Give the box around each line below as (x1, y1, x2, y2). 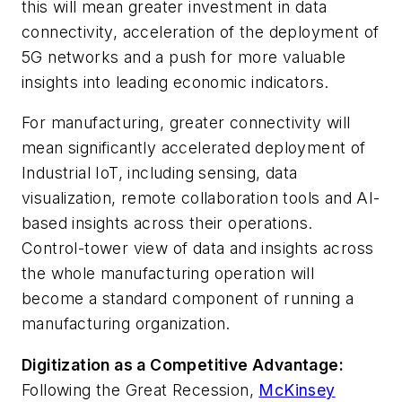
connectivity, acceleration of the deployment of (22, 22, 380, 41)
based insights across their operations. (22, 214, 313, 233)
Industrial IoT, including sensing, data (22, 163, 298, 183)
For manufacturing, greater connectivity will (22, 113, 351, 133)
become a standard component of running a (22, 289, 354, 309)
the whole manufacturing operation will (22, 264, 315, 284)
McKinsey (258, 380, 336, 400)
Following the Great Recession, (22, 380, 259, 400)
